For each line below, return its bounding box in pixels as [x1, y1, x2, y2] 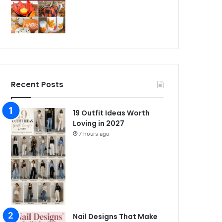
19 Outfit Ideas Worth [73, 108, 150, 118]
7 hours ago [79, 130, 110, 137]
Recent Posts [11, 79, 64, 90]
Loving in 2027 [73, 118, 125, 128]
